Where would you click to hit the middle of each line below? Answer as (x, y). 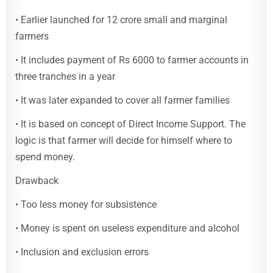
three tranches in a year (66, 76)
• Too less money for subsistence (86, 204)
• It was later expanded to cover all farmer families (123, 100)
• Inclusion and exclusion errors (82, 252)
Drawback (37, 181)
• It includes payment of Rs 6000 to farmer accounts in (132, 60)
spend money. (45, 157)
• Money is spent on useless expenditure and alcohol (128, 228)
